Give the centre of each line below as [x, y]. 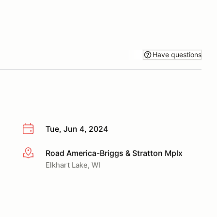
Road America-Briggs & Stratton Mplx [114, 153]
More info [39, 153]
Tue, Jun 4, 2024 [77, 129]
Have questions [177, 54]
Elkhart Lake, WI [73, 165]
